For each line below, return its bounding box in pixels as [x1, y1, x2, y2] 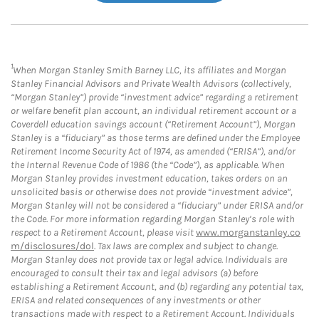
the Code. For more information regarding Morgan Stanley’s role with [11, 213, 295, 226]
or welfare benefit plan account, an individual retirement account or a [11, 105, 296, 117]
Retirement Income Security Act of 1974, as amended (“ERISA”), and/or [11, 145, 296, 158]
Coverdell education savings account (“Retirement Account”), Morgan [11, 118, 296, 131]
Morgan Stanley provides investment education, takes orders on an [11, 172, 288, 185]
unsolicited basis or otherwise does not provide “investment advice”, [11, 186, 293, 199]
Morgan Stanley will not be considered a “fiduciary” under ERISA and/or [11, 199, 303, 212]
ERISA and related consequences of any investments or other [11, 294, 261, 307]
